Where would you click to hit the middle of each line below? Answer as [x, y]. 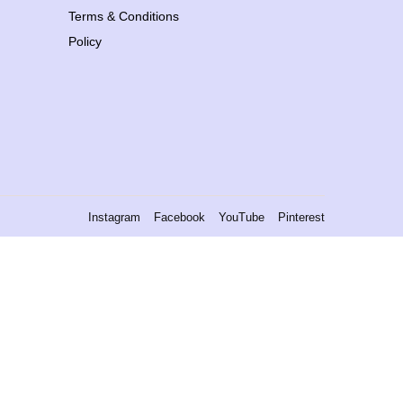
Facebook [179, 217]
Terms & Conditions [124, 16]
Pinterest [301, 217]
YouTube [242, 217]
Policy [85, 41]
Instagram [114, 217]
